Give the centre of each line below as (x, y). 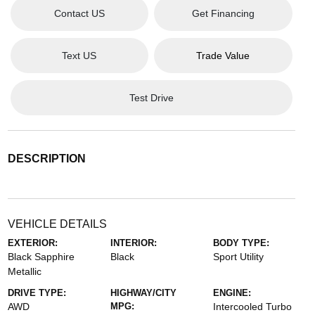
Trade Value (223, 55)
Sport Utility (239, 257)
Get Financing (223, 13)
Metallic (24, 272)
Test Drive (151, 97)
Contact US (79, 13)
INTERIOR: (133, 243)
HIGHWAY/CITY (143, 293)
